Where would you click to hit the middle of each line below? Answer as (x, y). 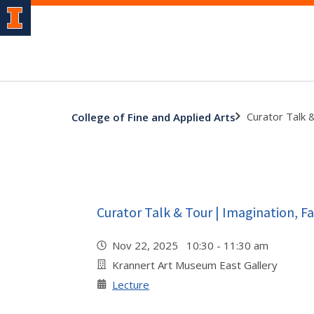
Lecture (131, 285)
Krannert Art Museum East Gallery (195, 265)
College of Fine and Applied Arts (153, 117)
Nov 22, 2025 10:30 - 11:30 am (193, 245)
